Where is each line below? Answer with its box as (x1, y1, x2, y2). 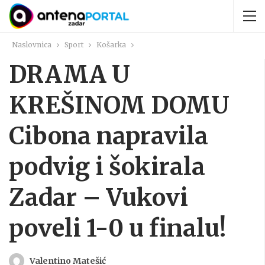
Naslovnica (12, 40, 51, 49)
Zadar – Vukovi (9, 183, 188, 212)
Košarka (96, 40, 126, 49)
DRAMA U (9, 60, 130, 89)
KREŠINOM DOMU (9, 91, 230, 120)
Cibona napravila (9, 121, 208, 151)
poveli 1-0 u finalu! (9, 214, 226, 243)
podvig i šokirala (9, 152, 205, 182)
